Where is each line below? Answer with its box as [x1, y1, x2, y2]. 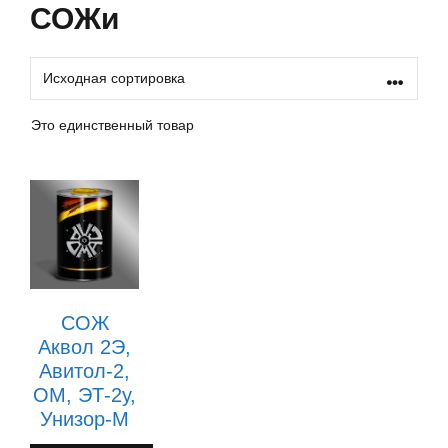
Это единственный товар [31, 116, 194, 133]
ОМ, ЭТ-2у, [33, 384, 137, 407]
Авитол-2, [39, 360, 131, 383]
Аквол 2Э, [38, 336, 132, 359]
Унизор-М [40, 408, 130, 431]
